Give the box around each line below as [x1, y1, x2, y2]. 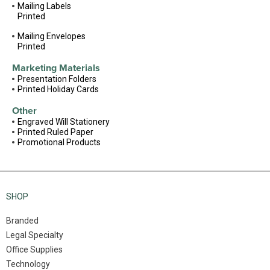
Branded [6, 216, 39, 226]
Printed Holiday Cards [17, 84, 99, 95]
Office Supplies [6, 245, 63, 255]
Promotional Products [17, 137, 101, 148]
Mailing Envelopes [17, 31, 86, 42]
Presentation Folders [17, 74, 96, 84]
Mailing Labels [17, 1, 71, 11]
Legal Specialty [6, 230, 63, 240]
